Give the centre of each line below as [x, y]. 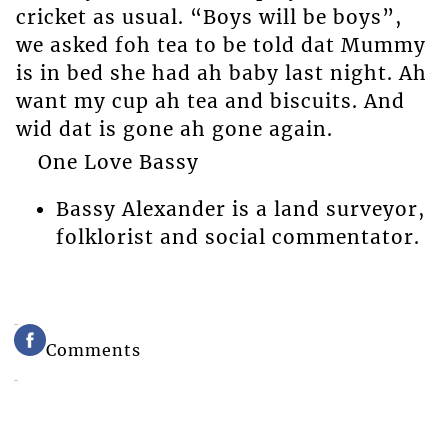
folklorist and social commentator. [237, 236]
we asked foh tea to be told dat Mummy [220, 45]
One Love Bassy [118, 161]
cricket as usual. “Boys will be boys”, [208, 17]
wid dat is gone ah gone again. [174, 129]
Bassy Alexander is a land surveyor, [240, 208]
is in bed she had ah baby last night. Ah [221, 73]
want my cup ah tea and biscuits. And [210, 101]
